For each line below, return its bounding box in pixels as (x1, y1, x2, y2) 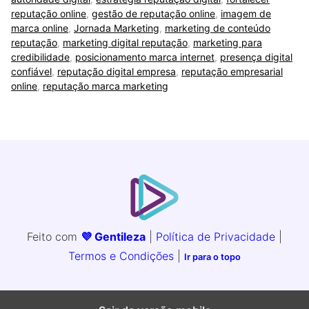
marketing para (193, 37, 262, 49)
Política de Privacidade (156, 230, 275, 244)
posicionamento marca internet (75, 51, 215, 63)
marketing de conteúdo (165, 22, 270, 34)
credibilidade (11, 51, 70, 63)
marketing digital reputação (63, 37, 188, 49)
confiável (11, 66, 52, 78)
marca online (11, 22, 68, 34)
